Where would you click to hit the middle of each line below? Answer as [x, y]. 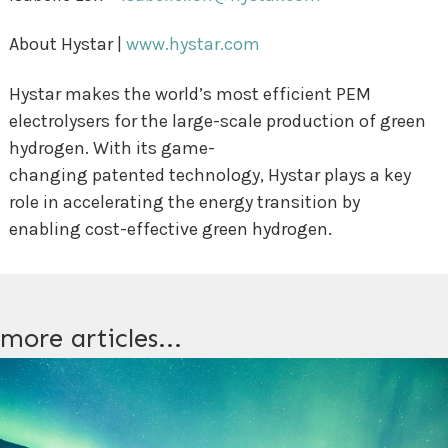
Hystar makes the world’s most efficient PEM [189, 93]
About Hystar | [67, 44]
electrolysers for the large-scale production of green [217, 120]
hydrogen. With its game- [111, 147]
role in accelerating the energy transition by [184, 201]
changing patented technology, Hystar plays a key [209, 174]
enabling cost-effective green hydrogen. [172, 228]
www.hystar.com [192, 44]
